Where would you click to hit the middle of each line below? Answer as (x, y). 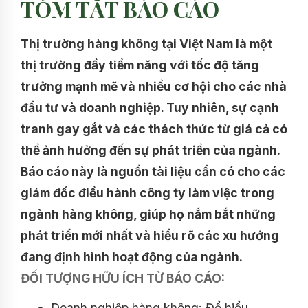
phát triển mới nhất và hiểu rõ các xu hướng (150, 236)
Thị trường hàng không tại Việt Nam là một (146, 44)
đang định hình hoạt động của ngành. (132, 257)
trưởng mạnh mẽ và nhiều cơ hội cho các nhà (154, 87)
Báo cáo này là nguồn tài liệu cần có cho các (153, 172)
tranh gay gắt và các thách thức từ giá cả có (154, 129)
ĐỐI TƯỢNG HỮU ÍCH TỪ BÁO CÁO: (123, 278)
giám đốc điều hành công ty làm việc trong (147, 193)
